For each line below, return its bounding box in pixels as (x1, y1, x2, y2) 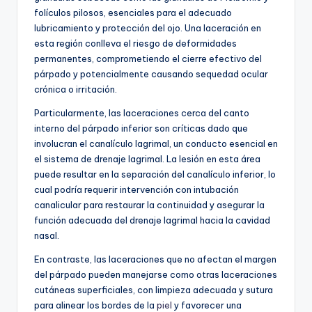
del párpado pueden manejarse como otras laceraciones (34, 268, 277, 280)
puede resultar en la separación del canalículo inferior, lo (34, 168, 276, 180)
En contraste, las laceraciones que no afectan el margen (34, 253, 276, 265)
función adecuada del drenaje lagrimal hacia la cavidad (34, 214, 270, 226)
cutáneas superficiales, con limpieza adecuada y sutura (34, 283, 273, 295)
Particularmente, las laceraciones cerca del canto (34, 107, 249, 118)
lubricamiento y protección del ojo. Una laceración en (34, 22, 261, 33)
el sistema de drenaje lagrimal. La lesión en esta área (34, 153, 260, 164)
